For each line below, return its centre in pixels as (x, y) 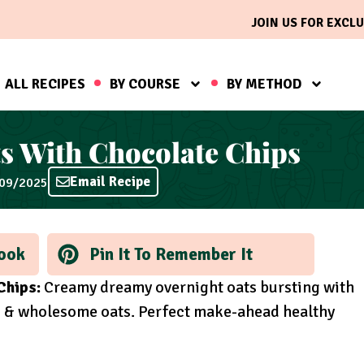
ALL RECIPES (45, 84)
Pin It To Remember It (171, 254)
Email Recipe (110, 182)
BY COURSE (145, 84)
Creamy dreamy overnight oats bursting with (197, 287)
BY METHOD (264, 84)
